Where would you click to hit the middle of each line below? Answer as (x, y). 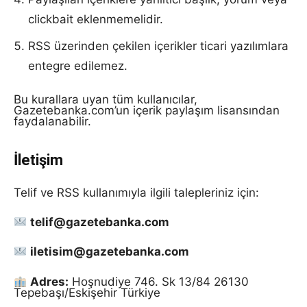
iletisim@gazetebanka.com (110, 252)
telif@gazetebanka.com (100, 222)
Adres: (50, 281)
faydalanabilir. (52, 121)
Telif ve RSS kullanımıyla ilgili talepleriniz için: (136, 193)
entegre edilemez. (78, 66)
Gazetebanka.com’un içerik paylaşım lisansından (147, 110)
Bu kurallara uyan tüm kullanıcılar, (106, 99)
